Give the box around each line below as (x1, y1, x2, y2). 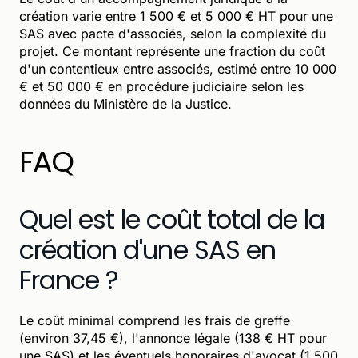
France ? (19, 261, 119, 298)
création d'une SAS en (19, 231, 276, 268)
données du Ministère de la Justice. (19, 95, 232, 112)
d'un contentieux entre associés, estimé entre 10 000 (19, 60, 336, 77)
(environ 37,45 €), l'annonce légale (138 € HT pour (19, 329, 327, 346)
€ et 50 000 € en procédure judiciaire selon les (19, 78, 304, 94)
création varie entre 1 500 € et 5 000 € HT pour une (19, 7, 333, 24)
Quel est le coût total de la (19, 201, 325, 237)
